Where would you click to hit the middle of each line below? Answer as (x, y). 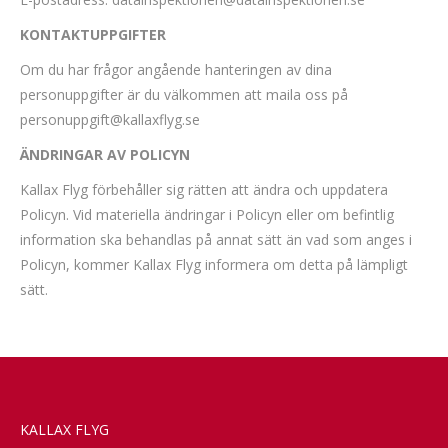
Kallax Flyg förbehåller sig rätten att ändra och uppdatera (204, 189)
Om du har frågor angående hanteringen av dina (176, 69)
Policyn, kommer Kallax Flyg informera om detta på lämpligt (214, 264)
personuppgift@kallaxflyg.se (110, 119)
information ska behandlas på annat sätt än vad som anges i (216, 239)
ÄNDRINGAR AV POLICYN (105, 154)
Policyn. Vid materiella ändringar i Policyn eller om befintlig (207, 214)
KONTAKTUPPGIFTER (93, 34)
